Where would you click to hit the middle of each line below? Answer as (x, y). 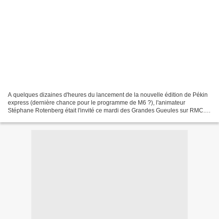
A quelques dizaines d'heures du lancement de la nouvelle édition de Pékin (108, 95)
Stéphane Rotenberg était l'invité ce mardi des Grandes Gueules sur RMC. (106, 110)
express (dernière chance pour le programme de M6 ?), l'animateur (97, 102)
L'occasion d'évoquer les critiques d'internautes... (73, 118)
